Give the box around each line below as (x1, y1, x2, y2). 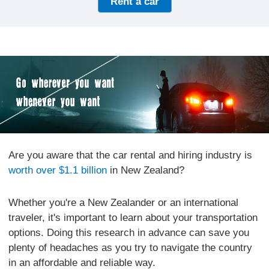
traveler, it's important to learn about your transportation (8, 211, 258, 223)
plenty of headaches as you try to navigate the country (8, 241, 253, 253)
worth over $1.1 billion (8, 164, 107, 176)
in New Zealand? (107, 164, 185, 176)
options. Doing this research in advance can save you (8, 226, 250, 238)
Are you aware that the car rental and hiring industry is (8, 149, 253, 161)
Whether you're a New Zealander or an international (8, 196, 239, 208)
